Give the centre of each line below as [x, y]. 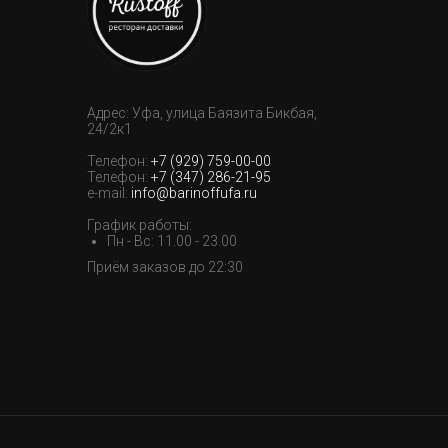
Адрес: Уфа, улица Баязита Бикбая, [202, 113]
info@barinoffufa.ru [194, 193]
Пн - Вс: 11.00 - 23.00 [172, 241]
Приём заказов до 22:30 [165, 267]
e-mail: [109, 193]
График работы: [139, 225]
